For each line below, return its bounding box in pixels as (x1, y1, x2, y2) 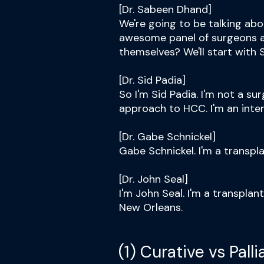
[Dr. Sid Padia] (119, 73, 186, 87)
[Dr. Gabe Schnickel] (119, 130, 216, 144)
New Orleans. (119, 200, 183, 214)
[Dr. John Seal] (119, 172, 188, 186)
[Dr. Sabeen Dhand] (119, 2, 212, 16)
